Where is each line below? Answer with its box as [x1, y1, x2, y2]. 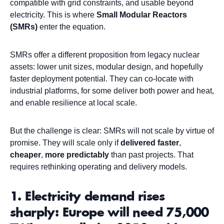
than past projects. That [109, 150, 193, 159]
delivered [120, 138, 155, 147]
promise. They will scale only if [10, 138, 120, 147]
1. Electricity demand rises [10, 190, 165, 204]
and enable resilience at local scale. [10, 98, 137, 107]
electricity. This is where [10, 10, 96, 19]
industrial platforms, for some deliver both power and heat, [10, 86, 214, 95]
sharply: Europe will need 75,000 [10, 206, 209, 220]
